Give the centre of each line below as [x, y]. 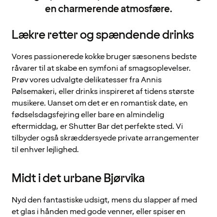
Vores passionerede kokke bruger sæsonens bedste [104, 56]
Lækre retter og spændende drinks [103, 35]
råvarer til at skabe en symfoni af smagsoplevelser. [101, 68]
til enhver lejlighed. [45, 149]
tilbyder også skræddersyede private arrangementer [105, 138]
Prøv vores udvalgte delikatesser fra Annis [87, 80]
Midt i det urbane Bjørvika [78, 178]
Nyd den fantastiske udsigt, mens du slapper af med [104, 200]
